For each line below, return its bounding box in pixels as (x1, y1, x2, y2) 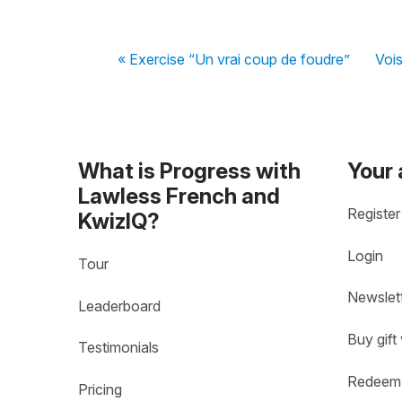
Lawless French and (78, 182, 280, 209)
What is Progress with (78, 157, 301, 184)
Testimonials (78, 338, 159, 357)
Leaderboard (78, 297, 161, 316)
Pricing (78, 380, 122, 399)
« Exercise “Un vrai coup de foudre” (118, 49, 350, 68)
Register (347, 205, 400, 223)
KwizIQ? (78, 207, 160, 234)
